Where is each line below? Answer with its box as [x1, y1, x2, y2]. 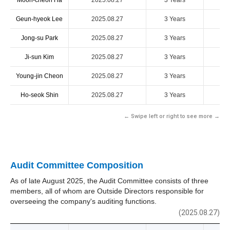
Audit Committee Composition [10, 160, 143, 170]
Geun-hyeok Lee [16, 15, 63, 23]
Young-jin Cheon [15, 72, 63, 80]
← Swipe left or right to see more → [124, 113, 220, 120]
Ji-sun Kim [25, 53, 54, 61]
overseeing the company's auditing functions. [10, 197, 157, 205]
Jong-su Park [21, 34, 58, 42]
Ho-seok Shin [20, 91, 59, 99]
